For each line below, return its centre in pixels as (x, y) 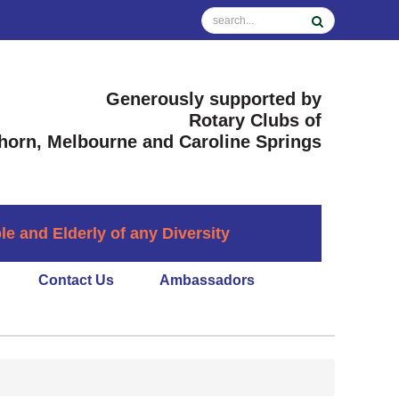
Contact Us (76, 281)
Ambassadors (207, 281)
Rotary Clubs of (252, 120)
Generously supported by (214, 99)
